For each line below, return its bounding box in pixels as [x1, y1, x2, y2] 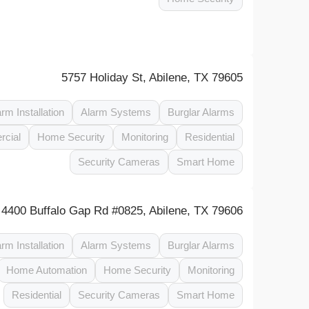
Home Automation [6, 264, 88, 276]
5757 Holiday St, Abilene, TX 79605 [61, 71, 243, 84]
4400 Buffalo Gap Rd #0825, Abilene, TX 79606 [1, 204, 243, 217]
